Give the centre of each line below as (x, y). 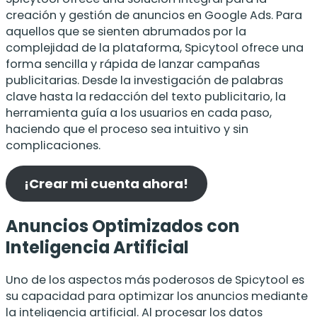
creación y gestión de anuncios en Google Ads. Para (154, 16)
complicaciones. (53, 146)
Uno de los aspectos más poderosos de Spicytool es (155, 280)
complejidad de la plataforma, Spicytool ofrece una (155, 48)
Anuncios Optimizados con (123, 226)
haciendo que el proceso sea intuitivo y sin (127, 129)
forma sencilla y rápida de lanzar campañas (133, 64)
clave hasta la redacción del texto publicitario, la (146, 97)
